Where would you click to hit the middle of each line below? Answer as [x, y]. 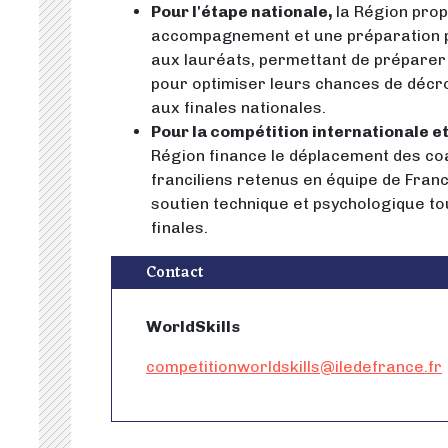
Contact [175, 273]
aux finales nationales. [238, 107]
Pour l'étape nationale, [243, 11]
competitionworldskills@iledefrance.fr [294, 366]
